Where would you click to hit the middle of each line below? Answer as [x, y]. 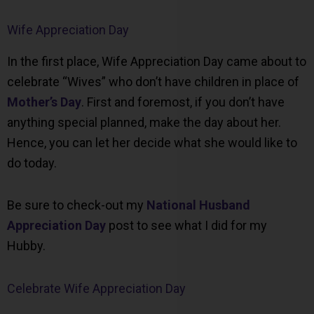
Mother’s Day [44, 102]
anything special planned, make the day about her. [144, 122]
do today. [32, 163]
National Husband [198, 205]
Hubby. [26, 246]
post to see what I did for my [186, 226]
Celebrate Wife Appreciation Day [96, 288]
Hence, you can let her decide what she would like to [152, 142]
